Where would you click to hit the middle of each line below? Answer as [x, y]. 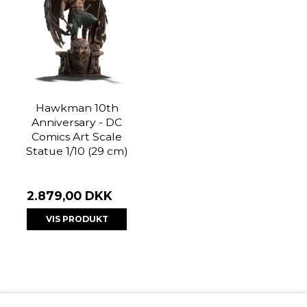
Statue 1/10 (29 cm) [77, 151]
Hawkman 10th [77, 108]
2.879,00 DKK [70, 196]
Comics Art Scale [77, 137]
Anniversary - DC [77, 123]
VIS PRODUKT [77, 219]
